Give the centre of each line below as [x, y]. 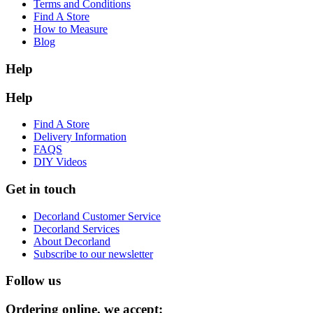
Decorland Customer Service [97, 216]
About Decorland [72, 241]
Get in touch [41, 189]
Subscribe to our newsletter [93, 254]
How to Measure [71, 29]
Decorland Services [77, 228]
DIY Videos [60, 162]
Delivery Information [80, 137]
